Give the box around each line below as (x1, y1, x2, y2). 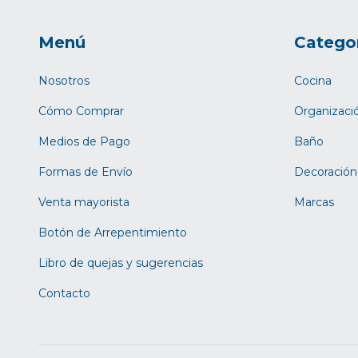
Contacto (38, 286, 90, 301)
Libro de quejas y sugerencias (38, 256, 203, 271)
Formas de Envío (38, 165, 133, 180)
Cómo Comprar (38, 104, 124, 119)
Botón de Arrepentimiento (38, 225, 187, 241)
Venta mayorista (38, 195, 129, 210)
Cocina (293, 74, 332, 89)
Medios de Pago (38, 134, 130, 149)
